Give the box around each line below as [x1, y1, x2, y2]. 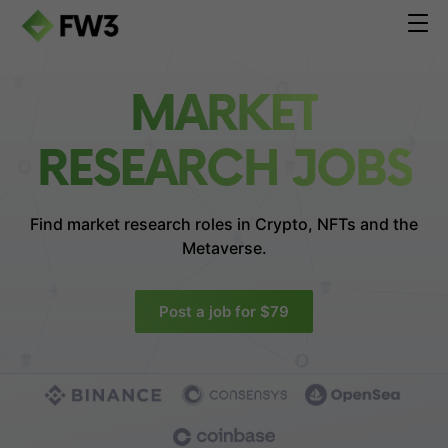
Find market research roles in [30, 214, 251, 234]
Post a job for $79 [159, 302, 289, 321]
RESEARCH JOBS [36, 142, 412, 199]
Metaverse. [181, 238, 267, 258]
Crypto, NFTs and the [251, 214, 418, 234]
